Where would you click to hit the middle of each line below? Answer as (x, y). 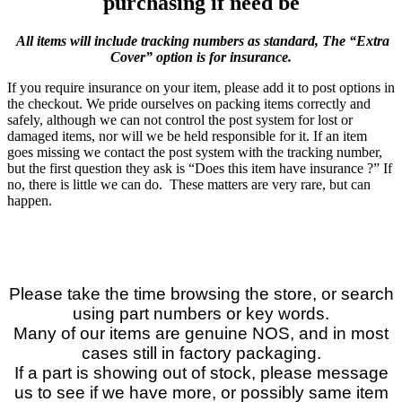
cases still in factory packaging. (201, 354)
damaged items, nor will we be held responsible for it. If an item (187, 136)
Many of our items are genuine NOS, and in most (201, 334)
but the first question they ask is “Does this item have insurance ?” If (200, 169)
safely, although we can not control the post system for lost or (180, 120)
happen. (31, 201)
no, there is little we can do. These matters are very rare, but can (189, 185)
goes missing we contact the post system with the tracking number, (195, 153)
